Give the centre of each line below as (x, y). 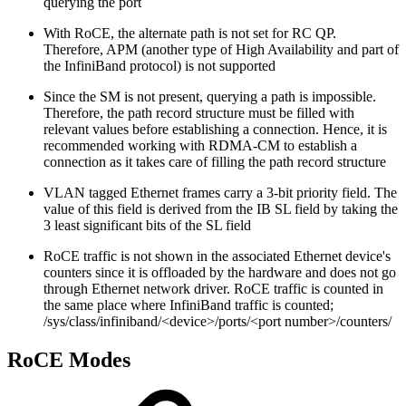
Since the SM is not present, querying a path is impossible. (210, 96)
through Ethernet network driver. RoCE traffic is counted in (213, 288)
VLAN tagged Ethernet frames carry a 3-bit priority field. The (220, 192)
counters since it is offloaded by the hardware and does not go (220, 272)
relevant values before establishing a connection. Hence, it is (215, 129)
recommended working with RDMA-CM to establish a (200, 145)
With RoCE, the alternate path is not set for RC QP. (190, 33)
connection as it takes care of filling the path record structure (215, 161)
